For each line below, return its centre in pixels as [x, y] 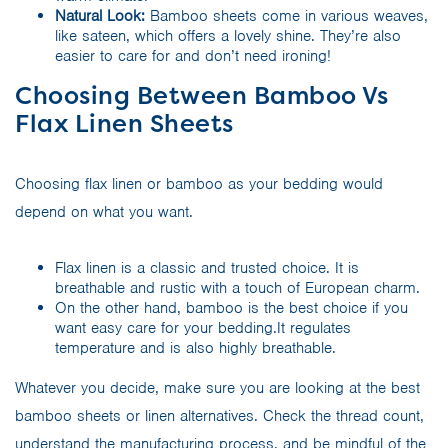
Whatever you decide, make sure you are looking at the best [217, 387]
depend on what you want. [106, 211]
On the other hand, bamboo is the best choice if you [231, 307]
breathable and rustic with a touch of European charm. [237, 287]
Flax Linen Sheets [124, 123]
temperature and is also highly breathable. [198, 347]
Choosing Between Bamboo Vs [201, 95]
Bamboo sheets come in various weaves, [289, 15]
